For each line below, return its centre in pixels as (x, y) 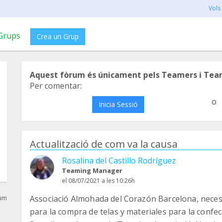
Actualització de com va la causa (104, 144)
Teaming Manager (92, 170)
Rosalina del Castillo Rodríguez (119, 161)
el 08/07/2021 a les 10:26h (98, 181)
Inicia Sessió (118, 104)
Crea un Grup (58, 36)
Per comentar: (56, 86)
